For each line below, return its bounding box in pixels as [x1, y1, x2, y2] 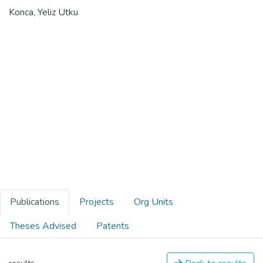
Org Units [134, 195, 173, 208]
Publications [10, 195, 59, 208]
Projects [79, 195, 114, 208]
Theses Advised [10, 219, 76, 232]
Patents [96, 219, 129, 232]
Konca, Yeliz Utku [9, 5, 78, 19]
